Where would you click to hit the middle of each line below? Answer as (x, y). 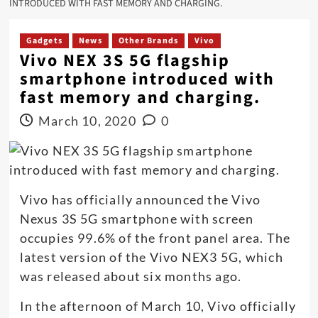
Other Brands (148, 40)
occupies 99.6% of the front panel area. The (155, 237)
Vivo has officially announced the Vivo (140, 199)
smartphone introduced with (147, 79)
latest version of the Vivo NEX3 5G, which (151, 257)
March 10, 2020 (87, 120)
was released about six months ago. (131, 276)
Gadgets (44, 40)
